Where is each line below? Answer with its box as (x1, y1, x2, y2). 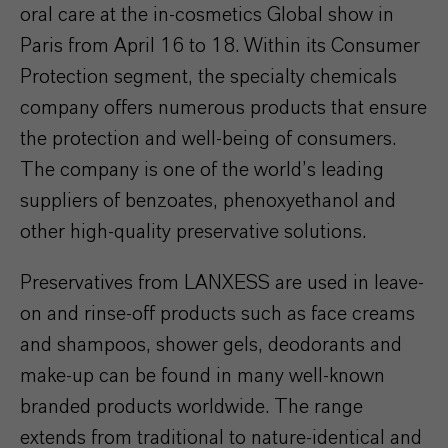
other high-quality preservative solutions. (20, 221, 366, 242)
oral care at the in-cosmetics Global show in (20, 4, 394, 25)
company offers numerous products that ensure (20, 97, 427, 118)
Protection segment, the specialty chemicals (20, 66, 397, 87)
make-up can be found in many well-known (20, 365, 385, 386)
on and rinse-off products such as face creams (20, 303, 415, 324)
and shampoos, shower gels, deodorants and (20, 334, 402, 355)
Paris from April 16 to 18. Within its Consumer (20, 35, 420, 56)
